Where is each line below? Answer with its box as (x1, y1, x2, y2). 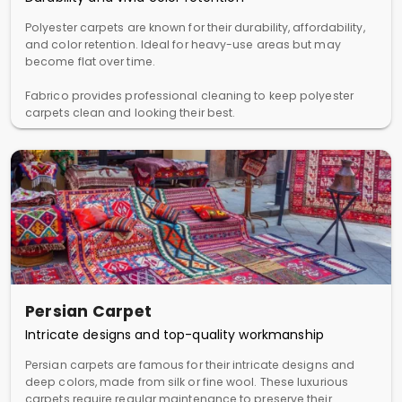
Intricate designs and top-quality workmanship (25, 326, 324, 344)
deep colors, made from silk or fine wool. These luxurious (25, 374, 348, 389)
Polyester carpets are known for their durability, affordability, (25, 20, 365, 35)
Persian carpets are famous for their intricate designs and (25, 357, 355, 372)
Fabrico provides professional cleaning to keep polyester (25, 88, 354, 103)
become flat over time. (25, 54, 155, 69)
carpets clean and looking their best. (25, 105, 236, 120)
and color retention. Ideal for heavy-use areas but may (25, 37, 341, 52)
